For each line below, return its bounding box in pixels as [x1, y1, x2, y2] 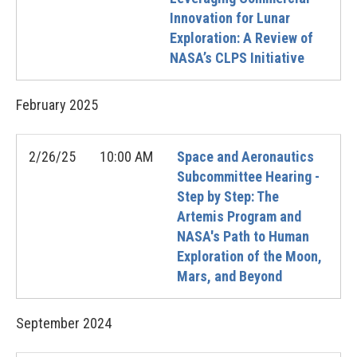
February [16, 96, 66, 113]
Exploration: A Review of [170, 29, 313, 46]
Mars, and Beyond [177, 268, 282, 284]
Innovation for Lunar [170, 10, 290, 26]
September [16, 315, 80, 331]
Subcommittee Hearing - [177, 168, 320, 185]
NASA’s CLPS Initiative [170, 49, 304, 66]
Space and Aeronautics [177, 148, 314, 165]
